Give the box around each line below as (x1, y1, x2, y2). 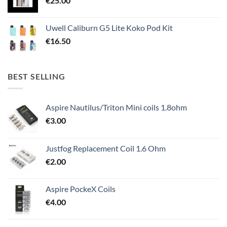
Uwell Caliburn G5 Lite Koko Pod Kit (46, 22, 173, 32)
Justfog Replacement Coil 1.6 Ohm (46, 143, 166, 154)
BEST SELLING (8, 71, 65, 81)
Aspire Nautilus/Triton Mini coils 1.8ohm (46, 102, 187, 112)
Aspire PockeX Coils (46, 184, 116, 194)
